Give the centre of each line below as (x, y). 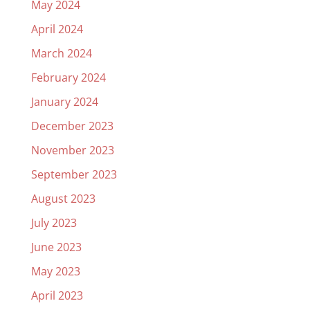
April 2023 (57, 295)
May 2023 (55, 271)
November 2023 (72, 150)
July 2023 (54, 223)
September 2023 (74, 174)
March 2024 (61, 53)
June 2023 (56, 247)
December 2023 (72, 126)
